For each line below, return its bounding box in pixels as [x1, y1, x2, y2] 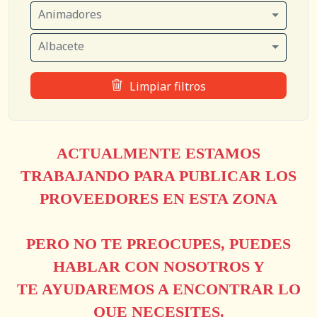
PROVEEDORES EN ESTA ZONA [40, 190, 277, 207]
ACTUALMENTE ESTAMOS [57, 145, 260, 162]
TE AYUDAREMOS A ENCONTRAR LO [16, 281, 301, 298]
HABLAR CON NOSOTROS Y [52, 258, 265, 275]
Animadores [38, 6, 102, 22]
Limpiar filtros [129, 79, 206, 94]
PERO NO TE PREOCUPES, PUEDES [26, 236, 291, 253]
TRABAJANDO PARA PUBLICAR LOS [21, 168, 296, 185]
